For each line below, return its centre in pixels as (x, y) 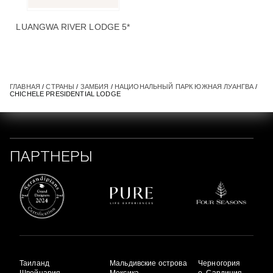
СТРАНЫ (60, 87)
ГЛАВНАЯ (25, 87)
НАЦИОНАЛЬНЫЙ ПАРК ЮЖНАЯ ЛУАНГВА (184, 87)
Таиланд (34, 264)
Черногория (219, 264)
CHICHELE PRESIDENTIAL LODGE (65, 94)
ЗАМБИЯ (94, 87)
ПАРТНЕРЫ (51, 158)
